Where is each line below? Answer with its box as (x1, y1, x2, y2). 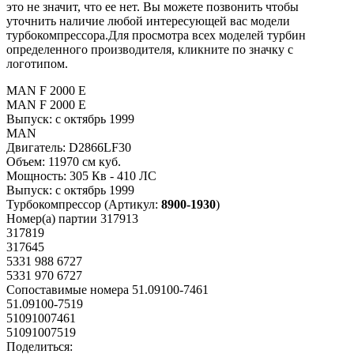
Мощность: (6, 168, 66, 183)
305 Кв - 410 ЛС (70, 168, 156, 183)
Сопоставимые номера (6, 282, 129, 296)
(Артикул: (104, 197, 161, 211)
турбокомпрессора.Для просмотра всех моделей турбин (6, 28, 306, 42)
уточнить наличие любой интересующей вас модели (6, 13, 290, 28)
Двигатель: (6, 140, 66, 154)
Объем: (6, 154, 45, 168)
